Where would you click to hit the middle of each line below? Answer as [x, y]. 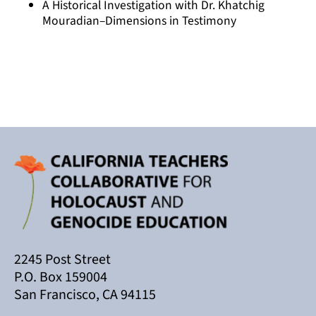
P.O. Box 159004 [61, 278]
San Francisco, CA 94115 [85, 295]
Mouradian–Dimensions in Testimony [139, 20]
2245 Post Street [62, 260]
